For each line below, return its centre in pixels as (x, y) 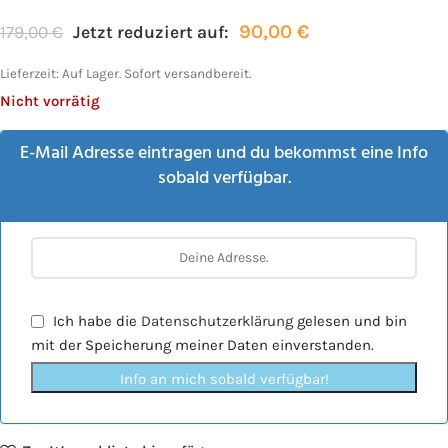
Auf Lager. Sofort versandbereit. (156, 73)
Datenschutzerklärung (217, 320)
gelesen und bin (350, 320)
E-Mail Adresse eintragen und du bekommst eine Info (224, 153)
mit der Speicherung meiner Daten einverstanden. (202, 344)
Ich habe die (95, 320)
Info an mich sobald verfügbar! (224, 378)
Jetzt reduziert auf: (151, 32)
